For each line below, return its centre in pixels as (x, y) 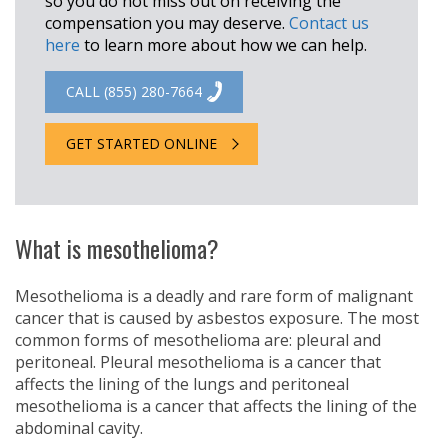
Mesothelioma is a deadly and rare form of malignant (214, 296)
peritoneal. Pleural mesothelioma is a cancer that (198, 362)
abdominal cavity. (79, 428)
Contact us (329, 23)
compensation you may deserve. (167, 23)
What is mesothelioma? (117, 248)
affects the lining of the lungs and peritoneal (182, 384)
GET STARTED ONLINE (141, 143)
